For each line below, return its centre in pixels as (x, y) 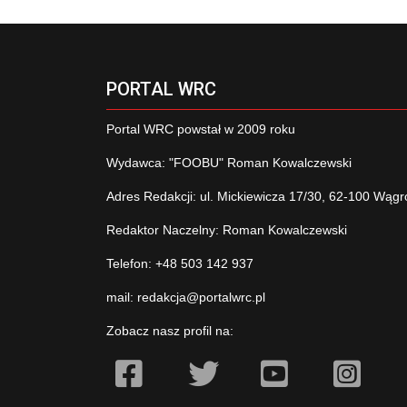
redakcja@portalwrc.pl (201, 297)
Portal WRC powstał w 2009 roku (201, 129)
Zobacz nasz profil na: (170, 330)
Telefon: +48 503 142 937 (180, 263)
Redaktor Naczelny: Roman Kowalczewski (227, 229)
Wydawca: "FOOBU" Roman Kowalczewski (229, 162)
